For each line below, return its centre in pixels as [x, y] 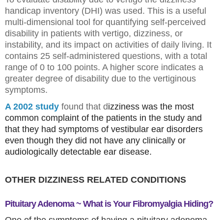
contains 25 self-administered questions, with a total [106, 56]
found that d [83, 107]
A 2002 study [32, 107]
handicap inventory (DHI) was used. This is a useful [106, 11]
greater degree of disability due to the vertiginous [100, 79]
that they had [32, 129]
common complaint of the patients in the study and [103, 118]
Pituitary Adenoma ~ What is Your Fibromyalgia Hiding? [109, 204]
